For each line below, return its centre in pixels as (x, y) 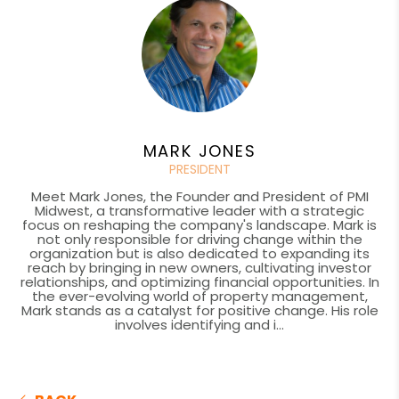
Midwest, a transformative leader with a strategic (199, 210)
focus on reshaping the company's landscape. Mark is (199, 224)
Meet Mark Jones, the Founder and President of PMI (199, 196)
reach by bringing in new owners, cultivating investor (199, 267)
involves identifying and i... (199, 324)
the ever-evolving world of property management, (199, 296)
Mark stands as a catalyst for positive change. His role (199, 310)
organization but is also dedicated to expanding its (199, 253)
